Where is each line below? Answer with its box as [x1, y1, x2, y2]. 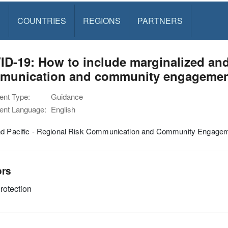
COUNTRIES [17, 15, 66, 26]
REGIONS [82, 15, 121, 26]
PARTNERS [137, 15, 183, 26]
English [51, 104, 75, 115]
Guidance [51, 91, 83, 102]
